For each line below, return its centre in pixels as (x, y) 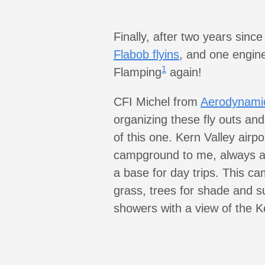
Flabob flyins (146, 54)
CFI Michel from (157, 102)
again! (184, 72)
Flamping (138, 72)
